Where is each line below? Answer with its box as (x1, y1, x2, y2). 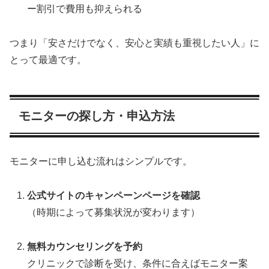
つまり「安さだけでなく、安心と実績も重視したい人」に (10, 38, 259, 49)
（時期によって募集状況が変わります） (27, 207, 201, 218)
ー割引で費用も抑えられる (27, 4, 143, 14)
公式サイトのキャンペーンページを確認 (27, 190, 201, 201)
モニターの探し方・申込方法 (19, 109, 175, 123)
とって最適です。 (10, 55, 86, 65)
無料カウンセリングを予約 (27, 241, 143, 252)
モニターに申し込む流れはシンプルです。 (10, 156, 192, 167)
